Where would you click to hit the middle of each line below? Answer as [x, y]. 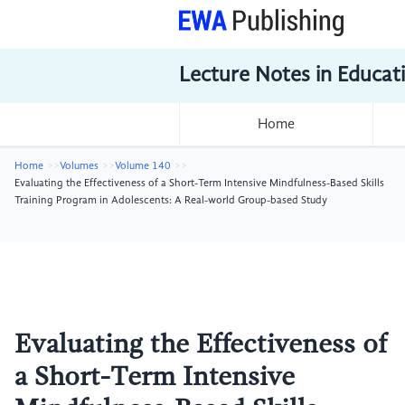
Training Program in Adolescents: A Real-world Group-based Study [171, 201]
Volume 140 [143, 166]
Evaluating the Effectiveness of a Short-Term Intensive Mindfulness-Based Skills [199, 184]
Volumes [79, 166]
